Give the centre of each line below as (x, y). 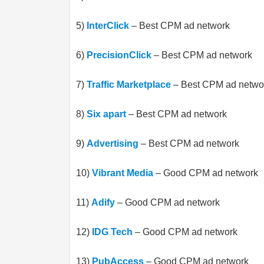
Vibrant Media (123, 173)
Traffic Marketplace (129, 85)
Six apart (106, 114)
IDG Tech (112, 232)
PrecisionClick (119, 55)
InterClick (108, 26)
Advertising (113, 143)
